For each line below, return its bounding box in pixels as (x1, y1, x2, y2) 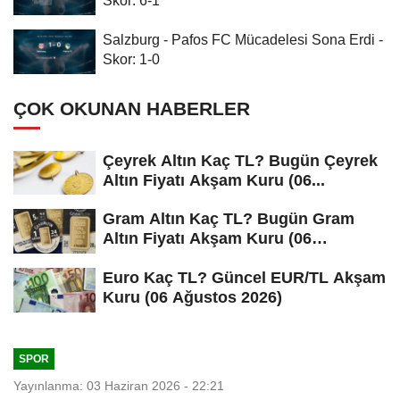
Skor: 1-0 (103, 50, 160, 67)
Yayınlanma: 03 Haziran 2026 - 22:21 (13, 378, 224, 393)
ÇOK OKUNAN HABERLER (13, 97, 250, 119)
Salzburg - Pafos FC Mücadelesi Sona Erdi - (103, 30, 383, 47)
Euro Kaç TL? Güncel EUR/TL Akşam (103, 269, 386, 287)
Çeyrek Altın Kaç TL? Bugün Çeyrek (103, 151, 378, 170)
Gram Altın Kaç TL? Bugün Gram (103, 210, 354, 229)
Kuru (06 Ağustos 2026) (103, 288, 282, 307)
